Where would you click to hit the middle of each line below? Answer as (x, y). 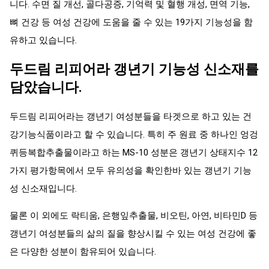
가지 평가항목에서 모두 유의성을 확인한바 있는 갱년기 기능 (131, 170)
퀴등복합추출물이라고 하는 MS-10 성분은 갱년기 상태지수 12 (134, 152)
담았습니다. (46, 87)
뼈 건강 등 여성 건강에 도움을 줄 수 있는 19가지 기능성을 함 (131, 22)
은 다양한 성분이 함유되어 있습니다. (83, 251)
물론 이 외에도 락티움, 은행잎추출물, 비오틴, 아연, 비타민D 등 (134, 215)
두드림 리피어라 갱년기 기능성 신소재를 (134, 69)
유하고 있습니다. (43, 40)
